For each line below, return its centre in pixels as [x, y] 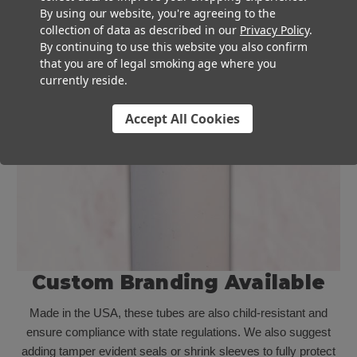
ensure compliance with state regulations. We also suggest [178, 331]
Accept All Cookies [182, 118]
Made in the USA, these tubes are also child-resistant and [178, 312]
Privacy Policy [275, 29]
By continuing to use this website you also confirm [174, 46]
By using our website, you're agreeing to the [158, 12]
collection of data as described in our [140, 29]
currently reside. [84, 79]
